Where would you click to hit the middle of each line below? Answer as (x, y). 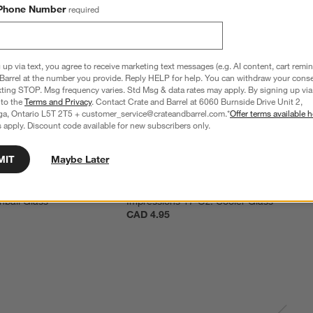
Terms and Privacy (58, 101)
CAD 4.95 (148, 215)
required (84, 9)
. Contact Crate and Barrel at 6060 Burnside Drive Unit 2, (197, 101)
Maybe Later (80, 159)
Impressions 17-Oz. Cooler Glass (200, 202)
